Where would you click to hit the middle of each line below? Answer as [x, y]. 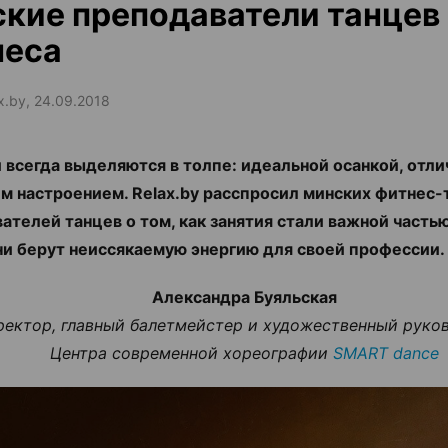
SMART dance [385, 353]
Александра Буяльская [244, 297]
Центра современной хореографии [191, 353]
